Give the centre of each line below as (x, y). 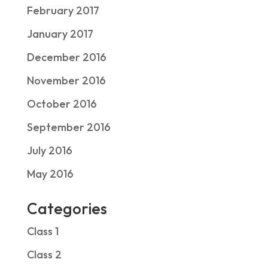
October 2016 (62, 104)
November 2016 (66, 80)
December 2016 (66, 57)
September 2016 (68, 127)
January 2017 (60, 34)
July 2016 (49, 150)
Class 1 (42, 231)
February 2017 (63, 10)
